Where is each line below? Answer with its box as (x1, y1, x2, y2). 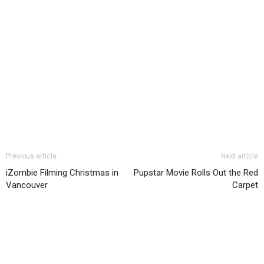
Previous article (6, 151, 57, 160)
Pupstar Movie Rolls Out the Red (134, 167, 258, 178)
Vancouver (6, 179, 48, 190)
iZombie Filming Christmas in (6, 167, 118, 178)
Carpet (232, 179, 258, 190)
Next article (221, 151, 258, 160)
